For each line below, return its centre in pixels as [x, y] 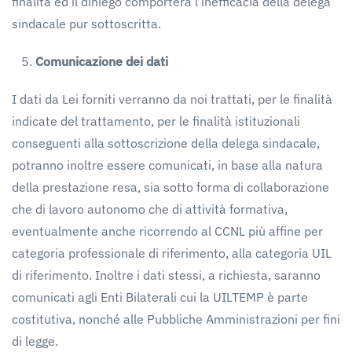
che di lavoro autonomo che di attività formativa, [150, 209]
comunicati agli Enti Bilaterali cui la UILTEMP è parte [160, 297]
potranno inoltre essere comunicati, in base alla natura [167, 165]
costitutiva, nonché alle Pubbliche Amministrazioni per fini [176, 319]
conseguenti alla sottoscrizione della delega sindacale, [166, 143]
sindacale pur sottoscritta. [86, 24]
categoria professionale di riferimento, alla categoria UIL [172, 253]
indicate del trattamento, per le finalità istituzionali [156, 121]
